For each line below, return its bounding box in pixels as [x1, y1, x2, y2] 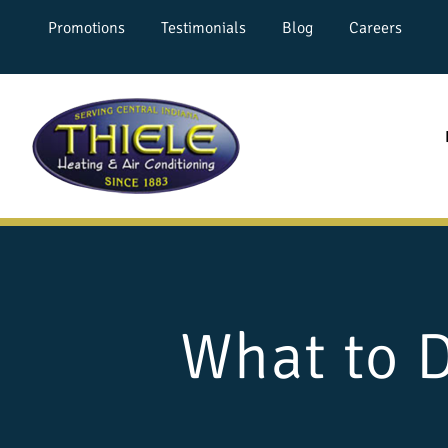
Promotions [48, 17, 125, 38]
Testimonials [161, 17, 246, 38]
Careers [349, 17, 402, 38]
